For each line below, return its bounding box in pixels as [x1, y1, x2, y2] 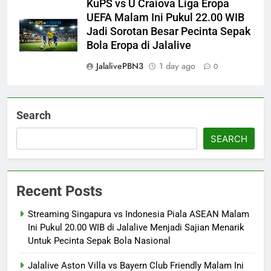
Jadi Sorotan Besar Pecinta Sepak [87, 25, 250, 38]
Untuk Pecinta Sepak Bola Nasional [28, 235, 171, 247]
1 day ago [159, 60, 195, 73]
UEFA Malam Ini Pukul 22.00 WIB [87, 11, 244, 24]
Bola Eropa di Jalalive [87, 39, 191, 52]
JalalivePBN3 [96, 60, 143, 73]
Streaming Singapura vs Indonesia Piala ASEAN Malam [28, 209, 249, 220]
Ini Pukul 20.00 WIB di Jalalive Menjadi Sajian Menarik [28, 222, 244, 233]
